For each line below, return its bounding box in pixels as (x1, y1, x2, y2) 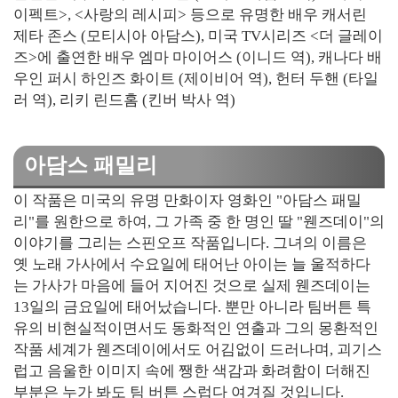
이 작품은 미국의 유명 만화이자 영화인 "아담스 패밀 (13, 192, 362, 209)
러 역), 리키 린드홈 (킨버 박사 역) (13, 92, 235, 108)
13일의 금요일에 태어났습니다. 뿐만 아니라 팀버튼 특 (13, 298, 371, 315)
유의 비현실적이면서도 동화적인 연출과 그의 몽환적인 (13, 320, 378, 337)
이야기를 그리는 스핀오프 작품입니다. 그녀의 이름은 (13, 235, 367, 251)
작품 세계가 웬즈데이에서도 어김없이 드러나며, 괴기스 (13, 341, 382, 358)
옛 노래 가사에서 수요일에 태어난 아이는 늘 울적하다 (13, 256, 370, 273)
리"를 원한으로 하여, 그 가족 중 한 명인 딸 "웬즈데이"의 (13, 213, 385, 230)
